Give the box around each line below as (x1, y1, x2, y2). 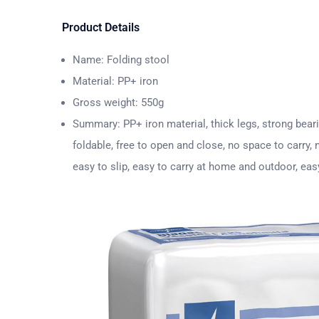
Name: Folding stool (73, 53, 169, 67)
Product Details (62, 21, 140, 35)
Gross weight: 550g (73, 96, 164, 110)
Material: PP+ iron (73, 75, 158, 88)
